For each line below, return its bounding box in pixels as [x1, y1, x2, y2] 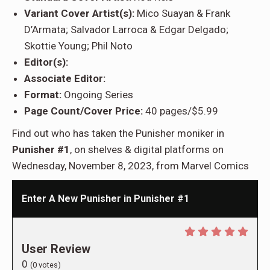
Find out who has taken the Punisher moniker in [12, 127, 224, 140]
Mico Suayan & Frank [137, 7, 230, 20]
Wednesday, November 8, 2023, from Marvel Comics [12, 160, 249, 172]
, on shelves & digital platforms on [70, 143, 224, 156]
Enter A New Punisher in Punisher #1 [22, 193, 189, 205]
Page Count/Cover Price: [24, 105, 143, 118]
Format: [24, 89, 61, 101]
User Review [22, 242, 90, 257]
